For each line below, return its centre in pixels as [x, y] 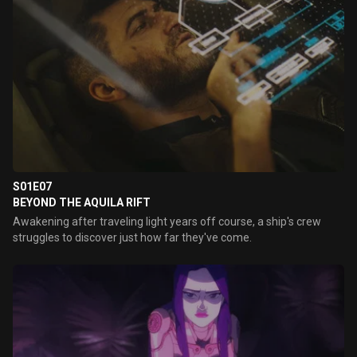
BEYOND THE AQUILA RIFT [82, 202]
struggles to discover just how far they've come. [132, 237]
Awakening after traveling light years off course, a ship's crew [167, 222]
